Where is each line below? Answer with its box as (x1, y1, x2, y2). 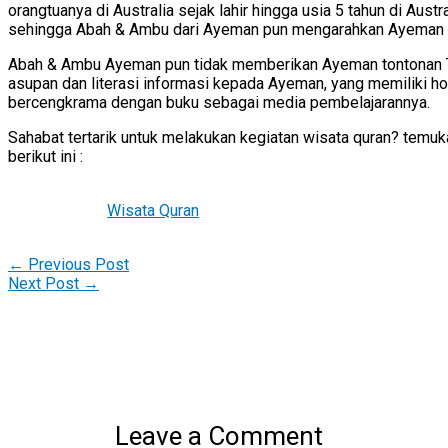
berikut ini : (8, 146, 83, 166)
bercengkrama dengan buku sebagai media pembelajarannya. (8, 92, 434, 112)
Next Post (8, 274, 83, 294)
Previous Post (24, 255, 129, 275)
